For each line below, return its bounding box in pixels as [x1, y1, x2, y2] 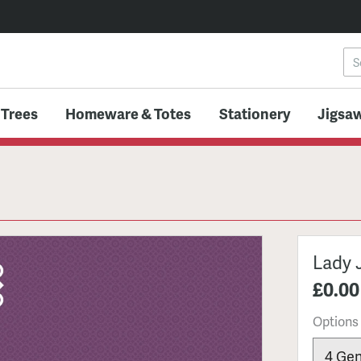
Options [312, 312, 359, 331]
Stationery [218, 102, 290, 123]
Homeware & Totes [65, 102, 192, 123]
